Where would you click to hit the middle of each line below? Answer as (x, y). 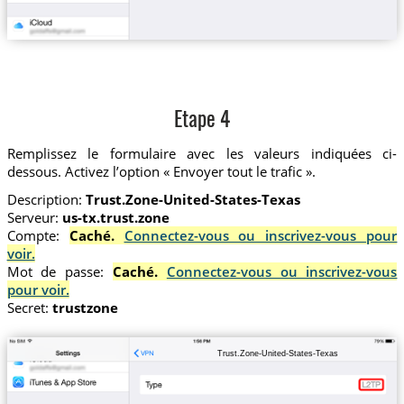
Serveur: (34, 218)
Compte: (38, 236)
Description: (46, 200)
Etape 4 (202, 121)
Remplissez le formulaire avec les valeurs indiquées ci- (202, 153)
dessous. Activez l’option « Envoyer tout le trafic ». (161, 171)
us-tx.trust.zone (115, 218)
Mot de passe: (60, 272)
